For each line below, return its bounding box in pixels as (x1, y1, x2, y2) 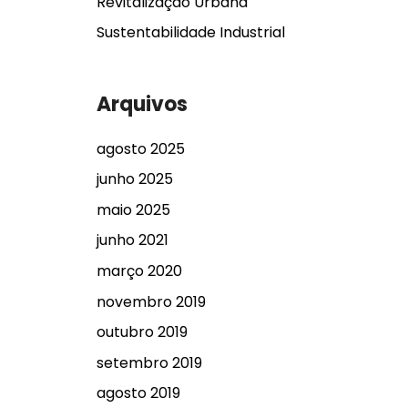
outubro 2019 (97, 321, 188, 343)
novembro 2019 (97, 291, 206, 312)
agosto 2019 (97, 382, 180, 404)
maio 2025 (97, 199, 170, 220)
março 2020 (97, 260, 182, 281)
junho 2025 (97, 168, 173, 190)
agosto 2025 (97, 138, 185, 159)
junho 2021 (97, 229, 168, 251)
